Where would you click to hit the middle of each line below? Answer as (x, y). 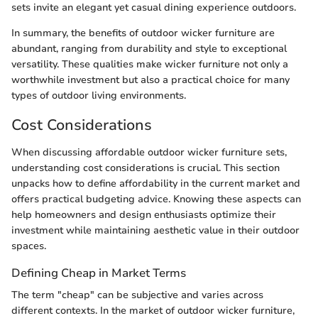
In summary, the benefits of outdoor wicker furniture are (143, 33)
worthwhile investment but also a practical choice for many (150, 80)
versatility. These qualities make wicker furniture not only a (150, 65)
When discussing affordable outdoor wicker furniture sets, (149, 152)
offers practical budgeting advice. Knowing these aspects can (156, 199)
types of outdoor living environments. (99, 96)
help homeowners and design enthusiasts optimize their (144, 214)
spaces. (29, 246)
